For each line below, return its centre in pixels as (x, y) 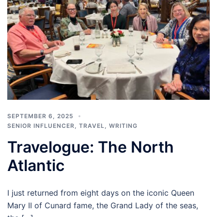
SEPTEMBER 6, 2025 (40, 116)
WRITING (123, 125)
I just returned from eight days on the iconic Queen (101, 193)
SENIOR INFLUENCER (41, 125)
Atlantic (36, 165)
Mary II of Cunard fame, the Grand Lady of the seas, (103, 205)
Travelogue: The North (91, 147)
